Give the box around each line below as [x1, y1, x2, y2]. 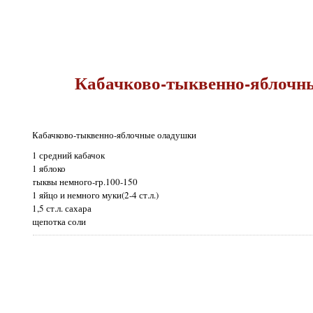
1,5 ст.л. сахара [32, 201, 92, 214]
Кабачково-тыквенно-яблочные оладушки [32, 128, 197, 141]
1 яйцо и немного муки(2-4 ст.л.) [32, 188, 159, 201]
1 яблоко [32, 161, 66, 175]
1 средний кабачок [32, 148, 105, 161]
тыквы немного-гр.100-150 [32, 175, 138, 188]
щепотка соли [32, 214, 87, 228]
